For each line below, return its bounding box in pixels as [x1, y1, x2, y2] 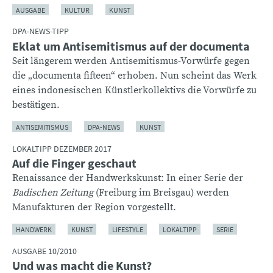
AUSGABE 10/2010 [12, 245, 77, 257]
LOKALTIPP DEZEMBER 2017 [12, 143, 112, 154]
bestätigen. [12, 98, 60, 111]
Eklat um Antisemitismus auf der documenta [12, 38, 250, 54]
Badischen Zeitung [12, 186, 93, 199]
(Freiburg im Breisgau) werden [93, 186, 229, 199]
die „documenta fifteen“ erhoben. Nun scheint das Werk [12, 69, 257, 82]
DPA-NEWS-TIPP [12, 26, 69, 37]
